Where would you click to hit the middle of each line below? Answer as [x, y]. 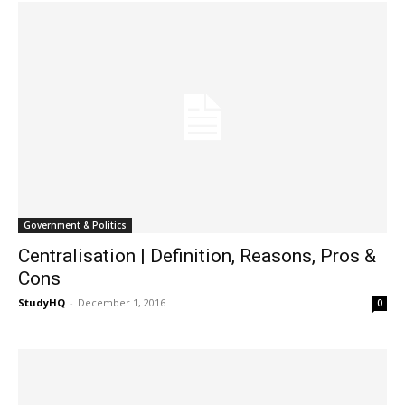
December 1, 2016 [122, 302]
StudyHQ [42, 302]
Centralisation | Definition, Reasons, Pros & [197, 255]
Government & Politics [75, 225]
